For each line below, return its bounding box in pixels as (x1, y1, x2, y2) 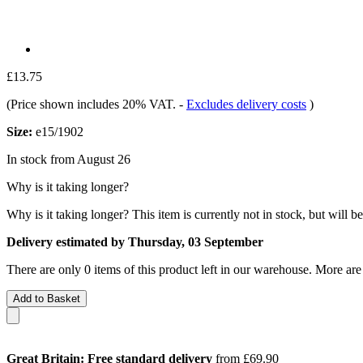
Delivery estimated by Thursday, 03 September (6, 234, 263, 249)
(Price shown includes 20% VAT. (6, 96, 179, 111)
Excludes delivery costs (186, 96, 306, 111)
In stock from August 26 (6, 152, 130, 166)
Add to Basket (13, 292, 80, 305)
